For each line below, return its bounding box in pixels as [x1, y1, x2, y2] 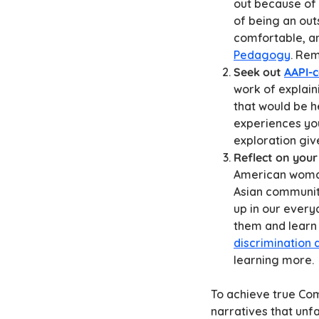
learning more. [234, 253, 314, 268]
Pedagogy [234, 48, 291, 63]
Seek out [234, 65, 284, 80]
